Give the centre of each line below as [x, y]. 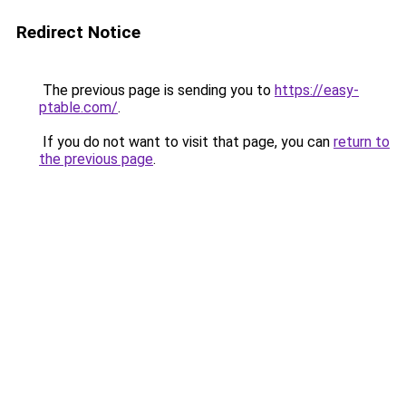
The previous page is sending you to [157, 90]
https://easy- [317, 90]
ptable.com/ [78, 107]
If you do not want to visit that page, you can [186, 142]
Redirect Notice [78, 32]
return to [362, 142]
